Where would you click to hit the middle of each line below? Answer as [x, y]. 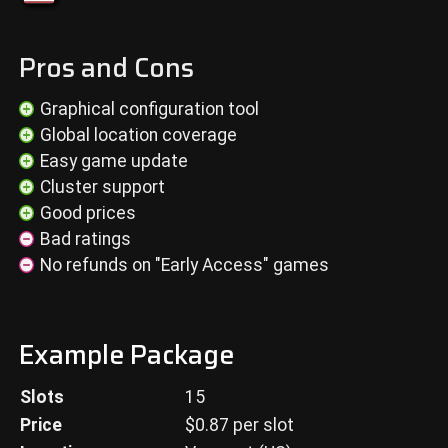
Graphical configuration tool [150, 109]
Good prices [88, 213]
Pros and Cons [106, 68]
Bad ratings [86, 239]
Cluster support [103, 187]
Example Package [126, 354]
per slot [261, 424]
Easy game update [114, 161]
